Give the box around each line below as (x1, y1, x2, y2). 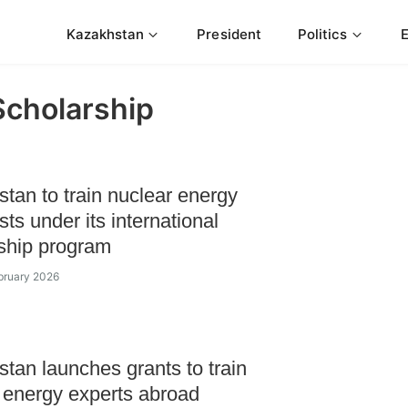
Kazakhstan (66, 25, 145, 43)
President (197, 25, 261, 43)
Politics (297, 25, 348, 43)
